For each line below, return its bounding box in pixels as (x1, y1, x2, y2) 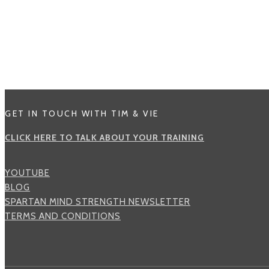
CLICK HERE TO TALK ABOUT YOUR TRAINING (5, 132, 204, 143)
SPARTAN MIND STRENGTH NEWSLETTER (5, 196, 190, 207)
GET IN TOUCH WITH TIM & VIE (5, 108, 159, 119)
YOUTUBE (5, 168, 50, 178)
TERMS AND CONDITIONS (5, 211, 121, 222)
